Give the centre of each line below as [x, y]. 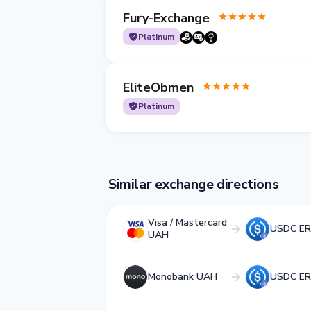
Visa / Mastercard [187, 222]
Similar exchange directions [194, 184]
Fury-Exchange [166, 18]
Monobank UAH [183, 277]
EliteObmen [158, 87]
